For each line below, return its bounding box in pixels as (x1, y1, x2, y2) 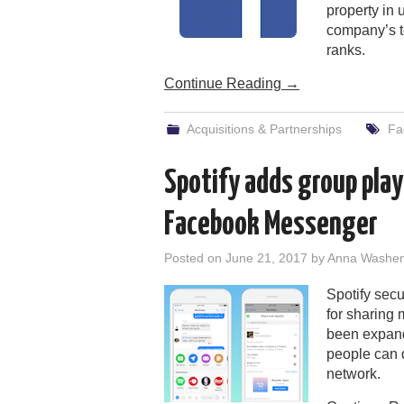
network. (326, 365, 381, 381)
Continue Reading (164, 75, 285, 91)
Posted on (164, 250, 225, 265)
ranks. (326, 41, 365, 58)
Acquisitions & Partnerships (187, 121, 343, 136)
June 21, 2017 (225, 250, 308, 265)
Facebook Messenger (164, 208, 378, 242)
